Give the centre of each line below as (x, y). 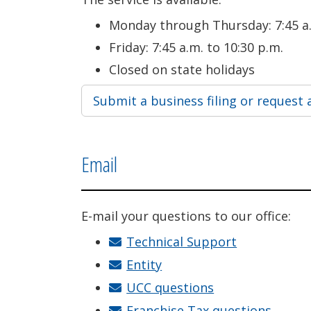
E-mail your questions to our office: (186, 216)
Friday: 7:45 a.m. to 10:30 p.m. (196, 47)
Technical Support (182, 242)
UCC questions (170, 287)
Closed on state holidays (182, 69)
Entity (144, 264)
